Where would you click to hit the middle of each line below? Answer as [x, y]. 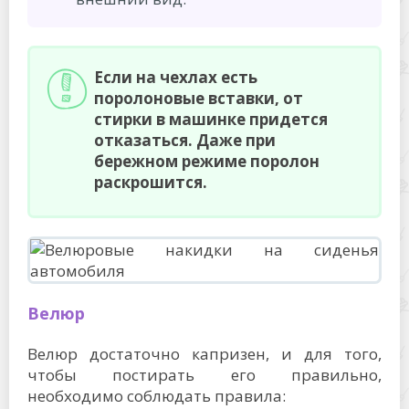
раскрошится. [151, 182]
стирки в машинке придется [211, 119]
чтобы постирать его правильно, [204, 374]
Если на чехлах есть [176, 77]
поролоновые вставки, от [199, 98]
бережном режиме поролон [207, 161]
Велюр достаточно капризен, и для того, [204, 353]
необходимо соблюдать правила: [157, 395]
